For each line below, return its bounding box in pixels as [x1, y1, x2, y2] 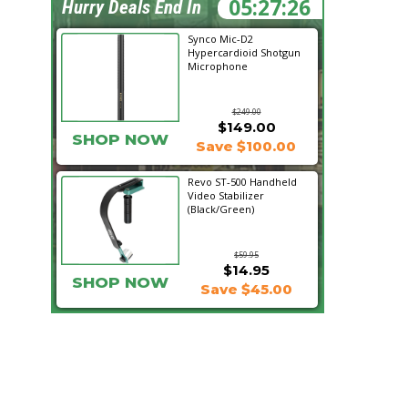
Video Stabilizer [188, 189, 264, 202]
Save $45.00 [199, 280, 292, 298]
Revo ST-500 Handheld [188, 175, 297, 189]
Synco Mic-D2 [188, 32, 253, 46]
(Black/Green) [188, 202, 254, 216]
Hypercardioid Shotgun [188, 46, 301, 59]
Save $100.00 [196, 138, 296, 155]
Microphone [188, 59, 248, 73]
